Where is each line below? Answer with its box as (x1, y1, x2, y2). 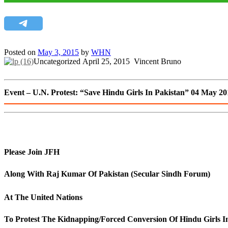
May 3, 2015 (38, 48, 79, 57)
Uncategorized (34, 57, 80, 66)
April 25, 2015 (82, 57, 130, 66)
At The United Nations (4, 192, 82, 202)
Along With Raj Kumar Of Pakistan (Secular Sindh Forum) (4, 169, 210, 178)
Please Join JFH (4, 148, 60, 157)
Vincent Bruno (134, 57, 181, 66)
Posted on (4, 48, 38, 57)
